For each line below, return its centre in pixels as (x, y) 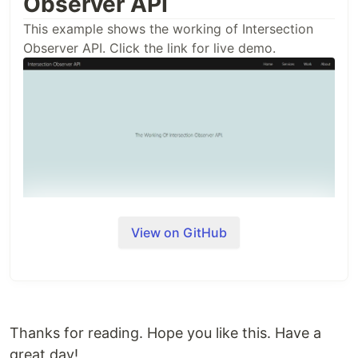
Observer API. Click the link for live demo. (149, 48)
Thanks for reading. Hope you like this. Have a (165, 333)
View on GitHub (179, 233)
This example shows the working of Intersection (168, 29)
